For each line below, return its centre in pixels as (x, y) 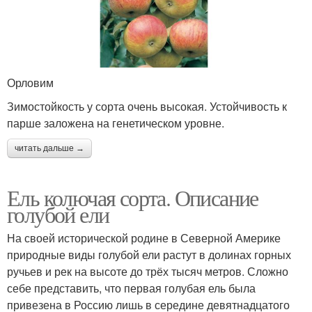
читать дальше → (49, 148)
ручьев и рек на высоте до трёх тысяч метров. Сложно (148, 271)
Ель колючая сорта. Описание (133, 197)
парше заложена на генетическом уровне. (116, 123)
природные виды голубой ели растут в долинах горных (149, 254)
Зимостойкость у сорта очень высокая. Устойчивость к (147, 106)
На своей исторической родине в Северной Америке (144, 237)
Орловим (30, 82)
